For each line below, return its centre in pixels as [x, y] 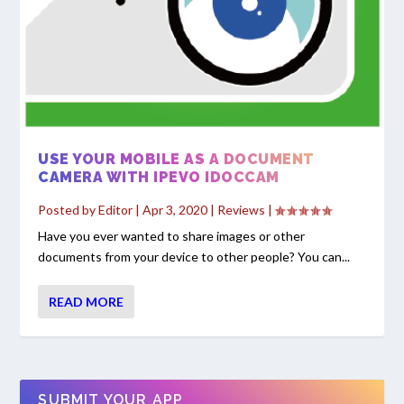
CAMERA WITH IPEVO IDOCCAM [159, 178]
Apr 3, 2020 [175, 210]
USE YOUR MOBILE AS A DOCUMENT [176, 160]
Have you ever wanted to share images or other [172, 236]
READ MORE [87, 302]
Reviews [242, 210]
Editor [116, 210]
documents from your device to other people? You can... [194, 257]
